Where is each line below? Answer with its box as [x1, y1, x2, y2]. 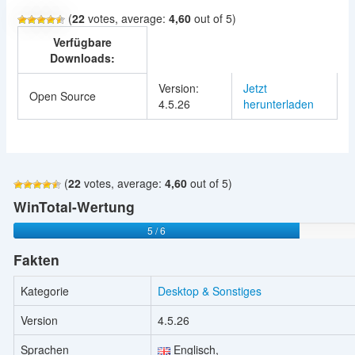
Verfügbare [52, 33, 112, 50]
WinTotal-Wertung [13, 196, 135, 216]
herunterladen [242, 95, 314, 112]
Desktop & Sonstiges [157, 283, 261, 300]
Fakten [13, 250, 59, 270]
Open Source [29, 87, 96, 104]
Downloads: [49, 49, 115, 66]
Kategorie [20, 283, 69, 300]
